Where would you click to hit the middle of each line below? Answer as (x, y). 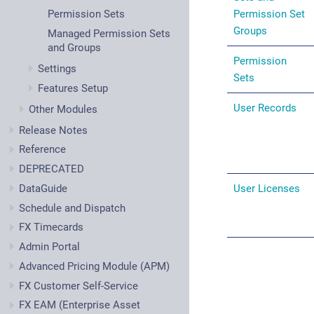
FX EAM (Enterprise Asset (80, 305)
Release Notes (53, 130)
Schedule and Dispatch (72, 208)
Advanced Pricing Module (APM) (94, 266)
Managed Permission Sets (109, 34)
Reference (42, 150)
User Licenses (267, 189)
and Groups (74, 48)
